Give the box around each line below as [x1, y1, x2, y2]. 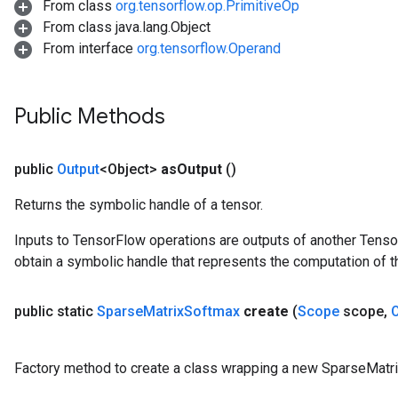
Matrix [143, 303, 184, 320]
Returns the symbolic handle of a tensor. [14, 196, 263, 213]
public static [14, 303, 97, 320]
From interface [39, 40, 137, 57]
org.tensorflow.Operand [137, 40, 281, 57]
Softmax [184, 303, 240, 320]
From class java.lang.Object [39, 19, 211, 36]
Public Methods [14, 103, 165, 130]
